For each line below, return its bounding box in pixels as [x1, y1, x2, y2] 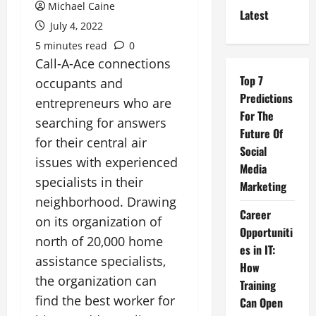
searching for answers [35, 114, 166, 131]
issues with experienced [35, 154, 178, 171]
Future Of [239, 125, 283, 142]
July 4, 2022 [47, 19, 103, 32]
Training [239, 276, 276, 293]
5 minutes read [35, 39, 107, 52]
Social [239, 142, 267, 159]
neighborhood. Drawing [35, 193, 176, 210]
